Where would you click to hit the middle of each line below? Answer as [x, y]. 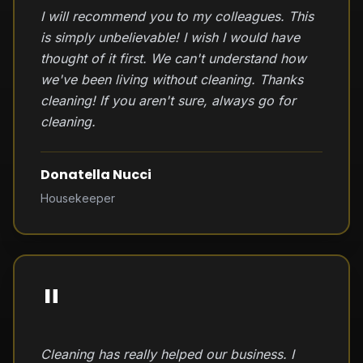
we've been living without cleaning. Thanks [172, 79]
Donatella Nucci [96, 175]
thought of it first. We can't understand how [173, 58]
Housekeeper [78, 198]
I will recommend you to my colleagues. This [177, 16]
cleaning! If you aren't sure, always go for [168, 100]
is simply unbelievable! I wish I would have [170, 37]
